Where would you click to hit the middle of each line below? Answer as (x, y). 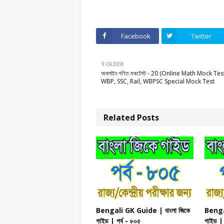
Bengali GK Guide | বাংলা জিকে (143, 210)
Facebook (135, 36)
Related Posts (131, 118)
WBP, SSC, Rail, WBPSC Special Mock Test (158, 81)
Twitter (201, 36)
